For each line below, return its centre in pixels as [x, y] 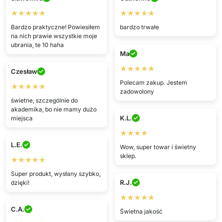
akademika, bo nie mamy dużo [54, 109]
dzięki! [20, 182]
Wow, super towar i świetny [158, 147]
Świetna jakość [141, 211]
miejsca [22, 118]
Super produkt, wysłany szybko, [55, 173]
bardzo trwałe [139, 27]
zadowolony [137, 91]
